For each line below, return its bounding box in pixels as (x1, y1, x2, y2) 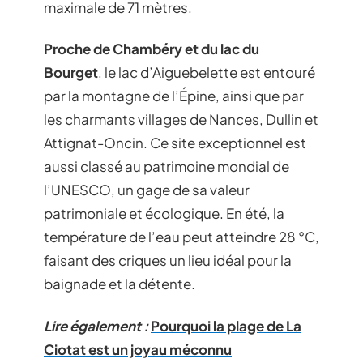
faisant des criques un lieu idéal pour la (44, 251, 292, 269)
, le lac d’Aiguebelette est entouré (98, 63, 315, 81)
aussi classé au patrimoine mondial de (44, 157, 289, 175)
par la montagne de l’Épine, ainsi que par (44, 87, 304, 105)
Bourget (44, 63, 98, 81)
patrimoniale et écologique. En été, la (44, 204, 284, 222)
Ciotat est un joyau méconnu (44, 340, 232, 358)
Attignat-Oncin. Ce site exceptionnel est (44, 134, 306, 152)
